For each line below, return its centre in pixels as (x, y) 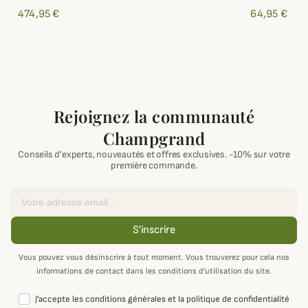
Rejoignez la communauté (154, 117)
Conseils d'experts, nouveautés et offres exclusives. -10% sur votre (154, 155)
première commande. (154, 166)
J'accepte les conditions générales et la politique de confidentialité (162, 299)
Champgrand (154, 139)
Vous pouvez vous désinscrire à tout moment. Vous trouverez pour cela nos (154, 258)
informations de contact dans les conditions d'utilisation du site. (154, 272)
